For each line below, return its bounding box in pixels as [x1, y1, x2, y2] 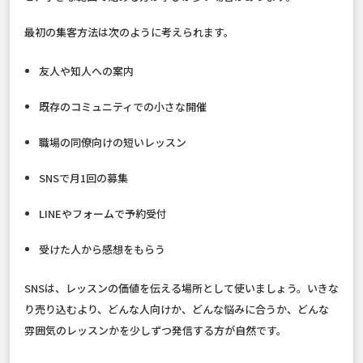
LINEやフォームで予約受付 [39, 206, 168, 222]
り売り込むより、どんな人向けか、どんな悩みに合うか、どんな [24, 301, 329, 318]
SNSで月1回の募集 [39, 170, 129, 186]
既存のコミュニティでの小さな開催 [39, 99, 207, 115]
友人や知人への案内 [39, 63, 135, 79]
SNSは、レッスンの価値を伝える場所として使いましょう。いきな [24, 280, 339, 297]
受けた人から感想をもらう [39, 241, 166, 258]
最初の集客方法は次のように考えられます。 [24, 24, 234, 41]
